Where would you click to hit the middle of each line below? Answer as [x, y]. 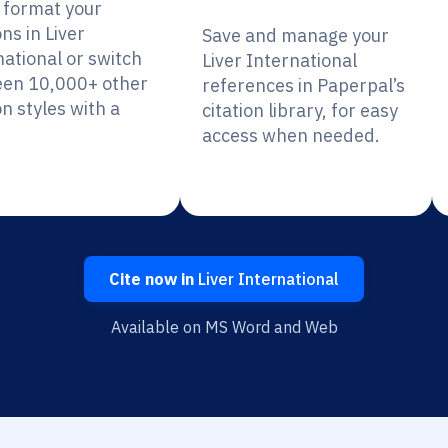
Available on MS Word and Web [224, 327]
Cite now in [151, 279]
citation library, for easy [300, 110]
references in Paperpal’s [304, 85]
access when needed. [291, 135]
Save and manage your [296, 35]
